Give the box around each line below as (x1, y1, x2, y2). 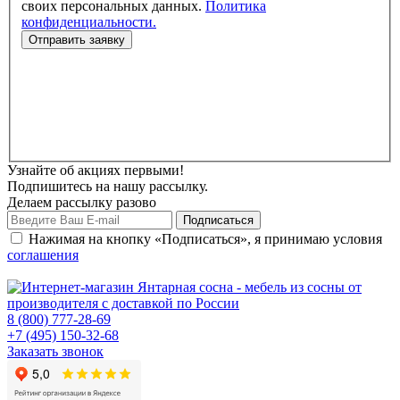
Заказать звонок (7, 344, 104, 360)
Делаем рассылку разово (7, 195, 156, 211)
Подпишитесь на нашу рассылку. (7, 179, 208, 195)
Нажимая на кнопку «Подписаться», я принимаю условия (29, 231, 382, 247)
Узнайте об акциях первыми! (7, 162, 184, 179)
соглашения (7, 247, 79, 263)
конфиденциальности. (21, 14, 156, 30)
